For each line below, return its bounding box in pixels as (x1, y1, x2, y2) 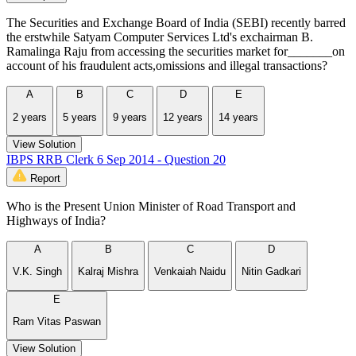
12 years (163, 110, 203, 123)
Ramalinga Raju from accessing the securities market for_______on (6, 44, 345, 59)
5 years (63, 110, 97, 123)
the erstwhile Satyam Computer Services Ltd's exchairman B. (6, 30, 313, 44)
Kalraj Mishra (78, 265, 138, 278)
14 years (219, 110, 258, 123)
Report (30, 172, 60, 184)
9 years (113, 110, 147, 123)
